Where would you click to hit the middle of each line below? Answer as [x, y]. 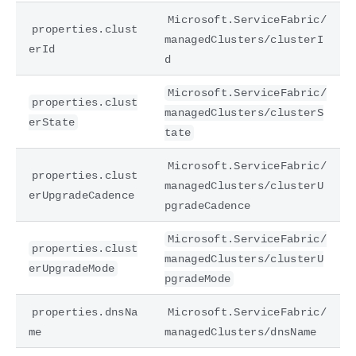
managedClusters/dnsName [241, 332]
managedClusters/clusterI [244, 39]
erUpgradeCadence [82, 195]
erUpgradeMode [72, 268]
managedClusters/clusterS [244, 112]
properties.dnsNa [85, 312]
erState [52, 122]
